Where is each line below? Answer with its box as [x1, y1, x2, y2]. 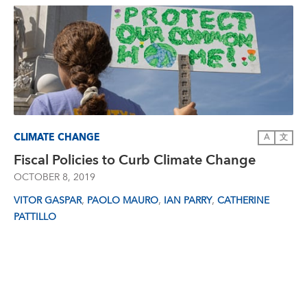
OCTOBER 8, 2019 [14, 169, 95, 186]
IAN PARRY [164, 193, 212, 209]
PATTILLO [14, 209, 56, 225]
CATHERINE [217, 193, 269, 209]
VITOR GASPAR [14, 193, 82, 209]
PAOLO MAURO [87, 193, 158, 209]
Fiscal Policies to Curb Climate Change [14, 149, 256, 172]
